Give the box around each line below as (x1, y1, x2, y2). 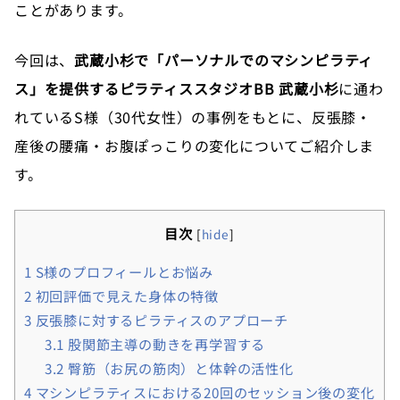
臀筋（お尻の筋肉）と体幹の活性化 (64, 357, 294, 378)
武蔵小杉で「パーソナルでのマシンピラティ (74, 48, 374, 71)
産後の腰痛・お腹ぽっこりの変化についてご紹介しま (14, 134, 375, 156)
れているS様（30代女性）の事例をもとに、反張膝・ (14, 105, 371, 128)
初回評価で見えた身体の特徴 (31, 285, 220, 305)
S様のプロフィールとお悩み (31, 261, 214, 281)
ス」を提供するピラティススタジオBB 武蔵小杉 (14, 77, 339, 99)
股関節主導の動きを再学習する (64, 333, 266, 354)
